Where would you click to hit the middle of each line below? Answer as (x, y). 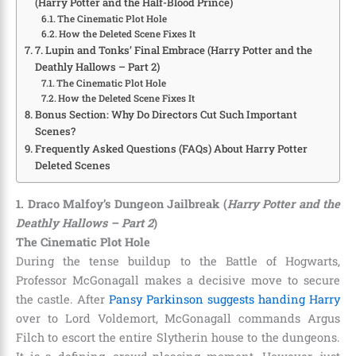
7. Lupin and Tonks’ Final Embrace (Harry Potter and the (173, 50)
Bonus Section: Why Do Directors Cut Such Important (166, 115)
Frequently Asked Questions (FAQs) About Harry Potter (171, 149)
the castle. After (62, 299)
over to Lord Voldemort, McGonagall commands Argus (178, 318)
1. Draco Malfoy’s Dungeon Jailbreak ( (122, 203)
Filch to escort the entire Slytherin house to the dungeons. (178, 337)
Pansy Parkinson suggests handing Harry (224, 299)
